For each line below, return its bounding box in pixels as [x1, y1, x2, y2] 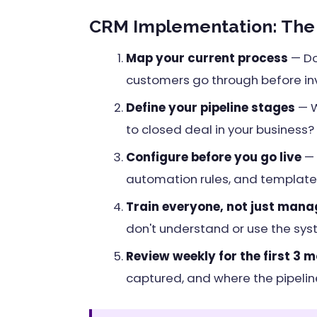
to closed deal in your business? [126, 120, 314, 138]
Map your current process [126, 49, 288, 67]
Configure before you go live [126, 148, 301, 166]
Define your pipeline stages [126, 98, 295, 116]
